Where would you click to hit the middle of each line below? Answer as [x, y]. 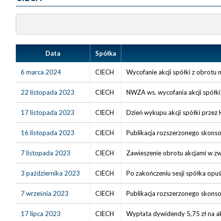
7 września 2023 [45, 193]
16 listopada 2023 [48, 132]
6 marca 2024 [41, 72]
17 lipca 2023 [41, 213]
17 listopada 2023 [48, 112]
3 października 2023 [50, 173]
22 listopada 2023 [48, 92]
